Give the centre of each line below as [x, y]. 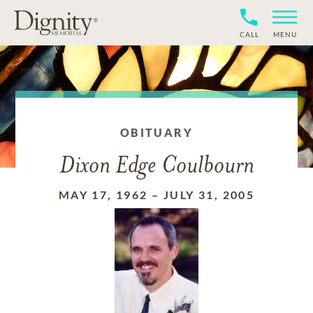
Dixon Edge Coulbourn [156, 167]
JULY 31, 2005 [209, 195]
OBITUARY [156, 132]
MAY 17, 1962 [103, 195]
